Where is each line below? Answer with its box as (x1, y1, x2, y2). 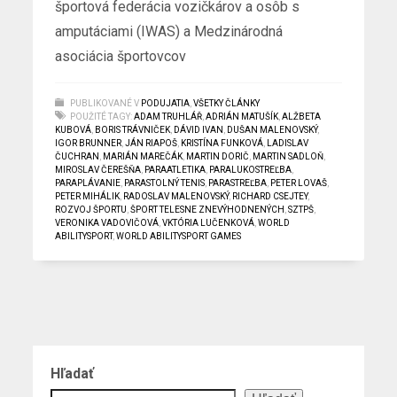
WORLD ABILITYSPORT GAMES (116, 231, 242, 242)
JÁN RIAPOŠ (125, 138, 178, 149)
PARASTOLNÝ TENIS (124, 178, 206, 189)
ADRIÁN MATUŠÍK (206, 112, 279, 122)
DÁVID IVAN (174, 125, 224, 136)
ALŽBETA (282, 112, 322, 122)
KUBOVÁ (55, 125, 92, 136)
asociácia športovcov (55, 48, 187, 66)
